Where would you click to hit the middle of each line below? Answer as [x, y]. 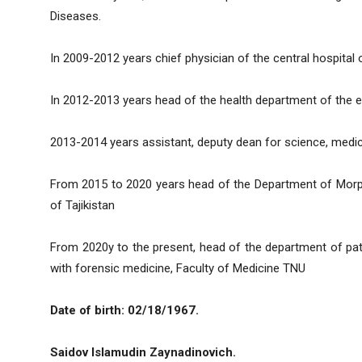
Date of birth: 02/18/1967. [124, 311]
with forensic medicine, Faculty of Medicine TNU [178, 269]
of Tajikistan [82, 206]
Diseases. [76, 17]
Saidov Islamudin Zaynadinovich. [143, 353]
